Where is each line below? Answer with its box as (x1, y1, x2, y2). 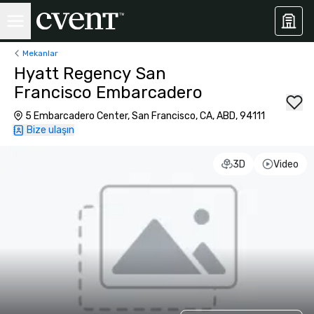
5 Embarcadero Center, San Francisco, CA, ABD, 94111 (25, 110, 265, 122)
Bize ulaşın (27, 124, 74, 136)
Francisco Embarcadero (14, 83, 203, 102)
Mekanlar (22, 48, 58, 58)
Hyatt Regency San (14, 64, 166, 83)
